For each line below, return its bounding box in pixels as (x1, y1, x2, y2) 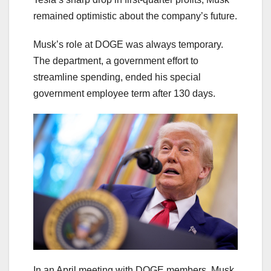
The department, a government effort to (33, 55, 198, 66)
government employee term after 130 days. (33, 88, 215, 99)
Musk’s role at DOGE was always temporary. (33, 39, 223, 50)
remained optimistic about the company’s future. (33, 10, 237, 21)
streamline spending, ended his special (33, 71, 201, 82)
